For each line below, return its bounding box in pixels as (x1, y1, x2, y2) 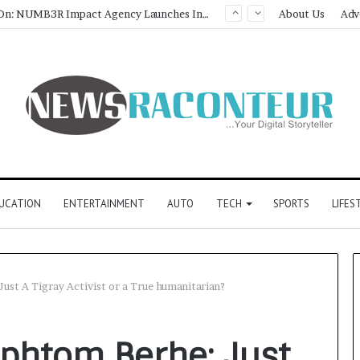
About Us (279, 7, 325, 20)
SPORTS (272, 197, 309, 211)
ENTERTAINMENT (63, 197, 145, 211)
